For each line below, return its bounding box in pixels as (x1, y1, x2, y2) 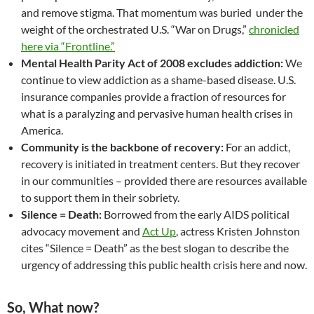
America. (21, 123, 63, 137)
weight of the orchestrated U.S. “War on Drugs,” (21, 22, 249, 36)
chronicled (249, 22, 299, 36)
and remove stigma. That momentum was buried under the (21, 6, 303, 20)
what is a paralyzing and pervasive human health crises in (21, 107, 293, 121)
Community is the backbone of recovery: (21, 140, 224, 154)
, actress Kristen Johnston (176, 224, 300, 238)
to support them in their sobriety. (21, 191, 179, 205)
